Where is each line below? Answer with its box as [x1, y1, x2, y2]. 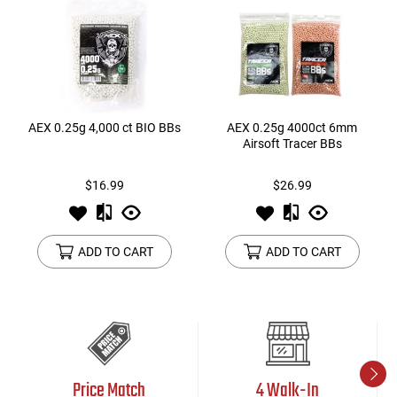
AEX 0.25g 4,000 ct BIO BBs [28, 121, 182, 136]
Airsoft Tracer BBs [242, 136, 342, 152]
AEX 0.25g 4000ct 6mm [227, 121, 358, 136]
